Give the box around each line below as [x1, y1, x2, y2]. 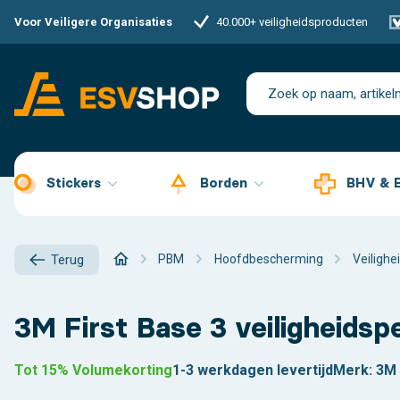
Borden [199, 173, 251, 191]
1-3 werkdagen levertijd [172, 362, 333, 379]
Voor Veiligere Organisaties [14, 15, 172, 29]
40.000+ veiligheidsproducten [216, 15, 369, 29]
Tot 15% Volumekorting [14, 362, 172, 379]
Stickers [46, 173, 104, 191]
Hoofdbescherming [213, 251, 323, 266]
